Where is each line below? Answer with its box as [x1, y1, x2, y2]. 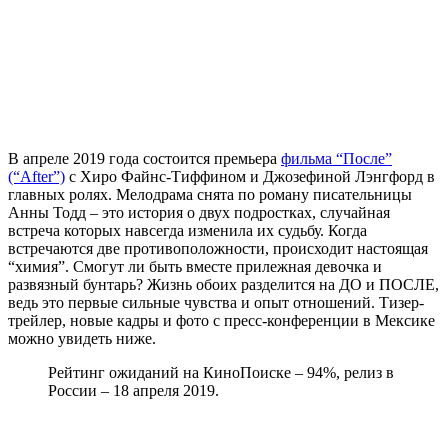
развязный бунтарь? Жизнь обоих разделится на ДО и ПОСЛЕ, [8, 275, 439, 293]
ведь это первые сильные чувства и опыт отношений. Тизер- [8, 293, 424, 311]
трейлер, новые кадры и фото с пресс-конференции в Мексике [8, 311, 435, 329]
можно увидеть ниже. [8, 329, 156, 347]
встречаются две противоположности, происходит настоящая [8, 239, 428, 257]
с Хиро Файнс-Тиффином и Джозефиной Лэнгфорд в [65, 167, 435, 185]
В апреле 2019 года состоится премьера [8, 149, 281, 167]
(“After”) [8, 167, 65, 185]
